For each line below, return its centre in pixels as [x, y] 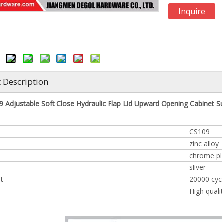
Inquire [192, 11]
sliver [197, 167]
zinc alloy [204, 143]
